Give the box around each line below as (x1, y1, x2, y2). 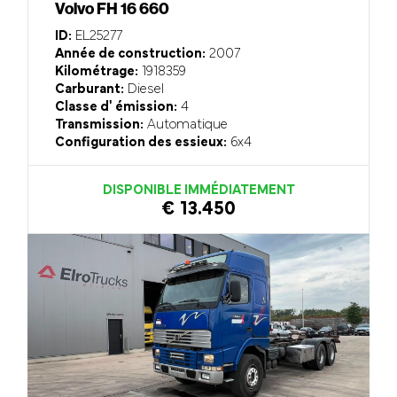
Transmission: (55, 118, 144, 133)
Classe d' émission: (55, 100, 178, 115)
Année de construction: (55, 47, 206, 62)
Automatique (144, 118, 229, 133)
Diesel (124, 82, 165, 97)
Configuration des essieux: (55, 136, 228, 151)
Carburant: (55, 82, 125, 97)
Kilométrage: (55, 65, 139, 80)
